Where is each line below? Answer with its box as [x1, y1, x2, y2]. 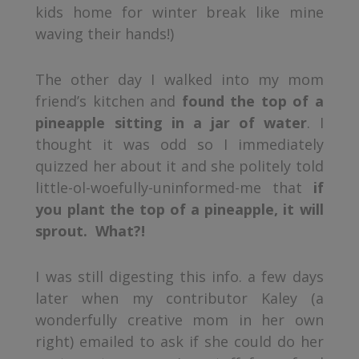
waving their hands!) [35, 23, 175, 43]
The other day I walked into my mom [35, 69, 324, 89]
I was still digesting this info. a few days [35, 266, 324, 286]
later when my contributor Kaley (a [35, 288, 324, 308]
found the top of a [181, 91, 324, 111]
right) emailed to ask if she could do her [35, 331, 324, 351]
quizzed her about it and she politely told [35, 155, 324, 175]
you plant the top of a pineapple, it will [35, 199, 324, 219]
